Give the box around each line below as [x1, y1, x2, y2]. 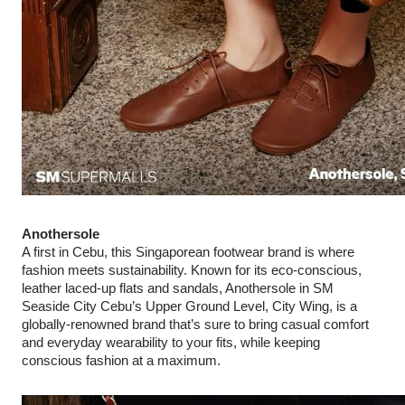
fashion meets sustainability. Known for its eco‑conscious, [22, 263, 362, 278]
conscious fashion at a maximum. [22, 353, 221, 368]
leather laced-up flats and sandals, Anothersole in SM [22, 281, 334, 296]
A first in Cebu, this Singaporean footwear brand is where [22, 245, 354, 259]
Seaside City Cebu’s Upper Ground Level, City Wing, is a [22, 299, 357, 314]
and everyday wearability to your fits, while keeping [22, 335, 320, 350]
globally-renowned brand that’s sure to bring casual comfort [22, 317, 369, 332]
